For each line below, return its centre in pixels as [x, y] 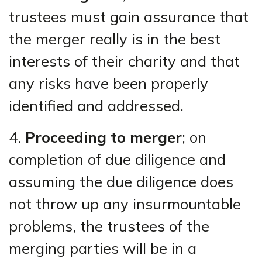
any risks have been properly [108, 83]
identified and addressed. [96, 105]
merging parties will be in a [103, 248]
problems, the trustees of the [109, 226]
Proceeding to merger [104, 137]
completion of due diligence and [117, 159]
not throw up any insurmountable [125, 204]
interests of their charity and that [124, 61]
